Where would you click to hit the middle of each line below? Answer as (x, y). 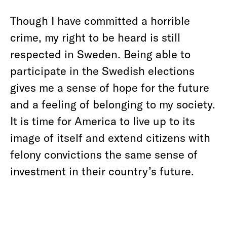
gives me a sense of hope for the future (110, 87)
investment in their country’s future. (102, 171)
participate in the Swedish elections (102, 70)
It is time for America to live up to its (103, 121)
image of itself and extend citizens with (110, 137)
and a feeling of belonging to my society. (113, 104)
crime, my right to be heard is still (95, 37)
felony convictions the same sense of (104, 154)
